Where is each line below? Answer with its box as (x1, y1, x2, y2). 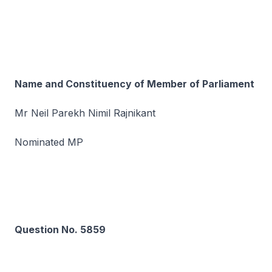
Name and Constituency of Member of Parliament (15, 78, 254, 90)
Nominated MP (15, 136, 83, 148)
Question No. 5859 (15, 223, 106, 236)
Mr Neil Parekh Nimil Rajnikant (15, 107, 155, 119)
